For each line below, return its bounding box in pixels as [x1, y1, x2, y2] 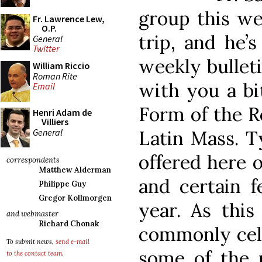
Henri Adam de [33, 106, 92, 118]
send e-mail [56, 237, 89, 246]
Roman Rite [33, 70, 77, 82]
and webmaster [6, 209, 58, 219]
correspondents [6, 155, 60, 165]
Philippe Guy [39, 179, 86, 189]
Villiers [42, 116, 68, 127]
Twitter [33, 43, 59, 55]
